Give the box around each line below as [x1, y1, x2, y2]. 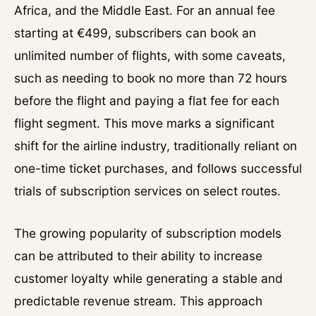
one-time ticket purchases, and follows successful [14, 161, 302, 176]
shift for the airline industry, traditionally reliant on [14, 138, 297, 153]
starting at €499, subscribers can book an [14, 25, 256, 40]
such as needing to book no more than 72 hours [14, 71, 287, 85]
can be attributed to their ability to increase [14, 248, 262, 263]
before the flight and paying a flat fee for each [14, 93, 279, 108]
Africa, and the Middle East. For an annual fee [14, 3, 275, 18]
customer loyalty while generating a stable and [14, 271, 283, 286]
